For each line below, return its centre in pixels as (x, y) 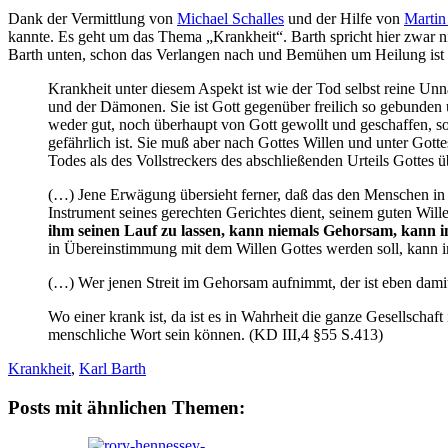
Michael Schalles (230, 18)
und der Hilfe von (344, 18)
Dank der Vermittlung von (92, 18)
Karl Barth (112, 368)
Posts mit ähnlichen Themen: (126, 407)
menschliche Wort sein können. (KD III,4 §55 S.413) (215, 334)
